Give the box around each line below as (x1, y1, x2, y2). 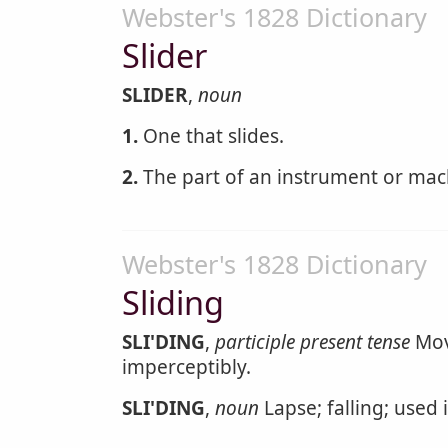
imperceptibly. (122, 354, 251, 380)
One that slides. (138, 123, 284, 149)
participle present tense (215, 329, 410, 355)
